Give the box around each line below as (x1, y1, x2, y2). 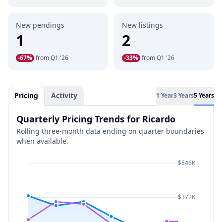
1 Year (156, 91, 173, 100)
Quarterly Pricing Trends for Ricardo (16, 113, 175, 125)
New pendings (16, 20, 64, 30)
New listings (122, 20, 163, 30)
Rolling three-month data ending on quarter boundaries (16, 126, 204, 136)
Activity (51, 91, 77, 100)
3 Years (173, 91, 194, 100)
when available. (16, 136, 68, 146)
